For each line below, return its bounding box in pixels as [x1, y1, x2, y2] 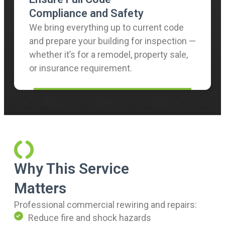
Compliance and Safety [29, 7, 144, 20]
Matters [14, 179, 66, 197]
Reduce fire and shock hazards [28, 212, 151, 223]
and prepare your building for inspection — [29, 35, 196, 46]
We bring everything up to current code [29, 22, 184, 33]
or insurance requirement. [29, 62, 132, 73]
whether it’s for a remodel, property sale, [29, 49, 188, 60]
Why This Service [14, 159, 129, 177]
